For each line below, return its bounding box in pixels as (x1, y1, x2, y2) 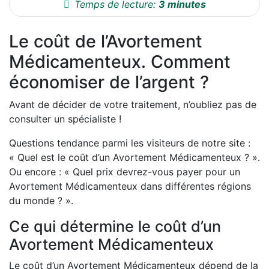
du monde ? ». (9, 195, 73, 207)
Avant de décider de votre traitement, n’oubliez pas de (9, 98, 256, 111)
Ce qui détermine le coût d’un (9, 217, 221, 236)
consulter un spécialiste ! (9, 113, 121, 125)
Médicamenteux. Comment (9, 51, 231, 73)
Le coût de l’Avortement (9, 31, 202, 52)
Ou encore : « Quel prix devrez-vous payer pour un (9, 166, 240, 178)
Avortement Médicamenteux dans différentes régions (9, 180, 251, 193)
